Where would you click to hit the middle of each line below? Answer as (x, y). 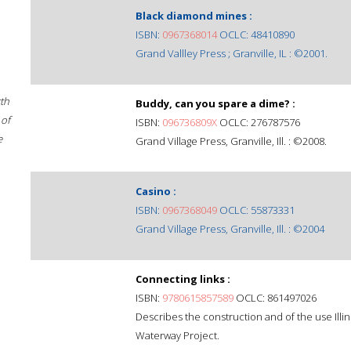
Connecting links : (183, 279)
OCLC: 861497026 (275, 298)
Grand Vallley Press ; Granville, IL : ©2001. (232, 53)
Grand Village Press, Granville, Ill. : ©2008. (231, 141)
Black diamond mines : (194, 16)
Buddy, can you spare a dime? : (215, 103)
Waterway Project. (177, 335)
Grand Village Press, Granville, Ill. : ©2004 (230, 229)
